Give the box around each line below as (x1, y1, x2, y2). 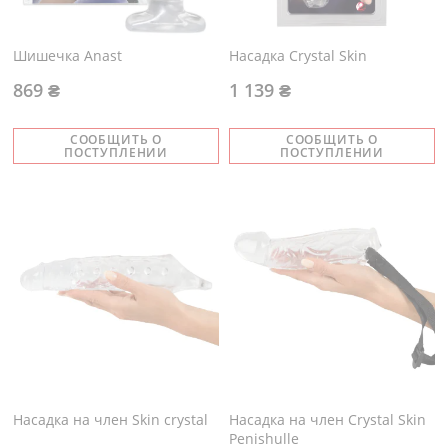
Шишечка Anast (13, 46, 122, 65)
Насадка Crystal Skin (229, 46, 367, 65)
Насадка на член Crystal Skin (229, 410, 426, 429)
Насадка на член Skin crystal (13, 410, 208, 429)
